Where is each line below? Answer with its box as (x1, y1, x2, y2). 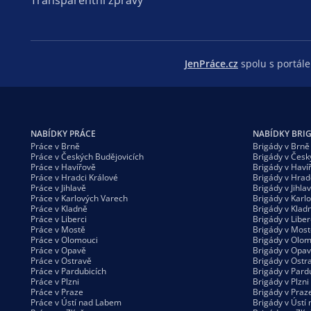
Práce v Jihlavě (31, 181, 86, 194)
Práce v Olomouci (31, 233, 98, 246)
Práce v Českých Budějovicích (31, 150, 144, 162)
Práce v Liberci (31, 212, 87, 225)
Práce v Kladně (31, 202, 87, 215)
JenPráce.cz (185, 56, 238, 70)
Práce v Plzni (31, 275, 79, 287)
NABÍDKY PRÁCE (31, 127, 96, 140)
